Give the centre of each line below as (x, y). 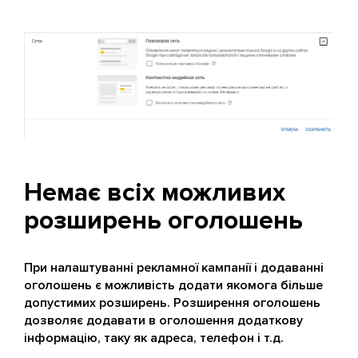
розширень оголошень (163, 221)
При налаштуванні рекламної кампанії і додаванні (174, 267)
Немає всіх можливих (155, 193)
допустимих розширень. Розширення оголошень (172, 302)
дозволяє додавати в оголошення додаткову (163, 320)
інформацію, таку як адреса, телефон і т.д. (154, 338)
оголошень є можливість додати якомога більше (173, 285)
